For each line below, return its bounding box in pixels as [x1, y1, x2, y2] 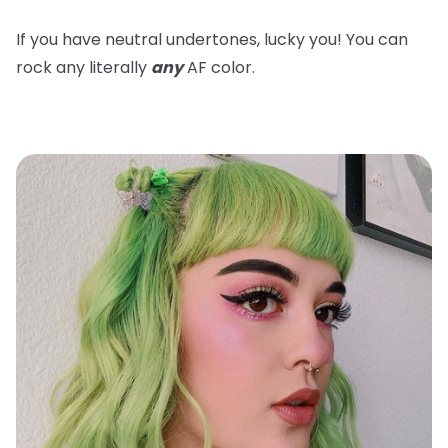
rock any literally [16, 55, 151, 79]
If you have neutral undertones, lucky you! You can [16, 27, 408, 51]
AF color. [183, 55, 255, 79]
